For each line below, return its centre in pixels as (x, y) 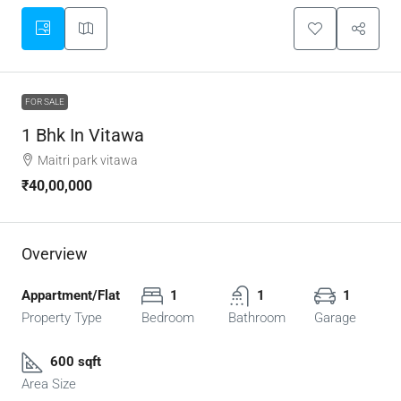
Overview (55, 254)
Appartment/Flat (71, 296)
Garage (336, 318)
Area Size (49, 384)
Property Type (62, 318)
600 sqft (76, 362)
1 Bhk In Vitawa (83, 136)
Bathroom (256, 318)
